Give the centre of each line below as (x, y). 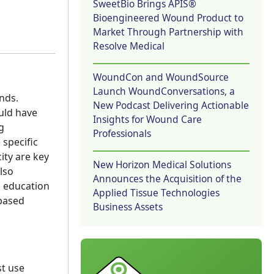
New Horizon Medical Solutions (162, 164)
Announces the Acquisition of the (167, 178)
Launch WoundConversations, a (164, 91)
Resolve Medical (129, 46)
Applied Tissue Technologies (156, 192)
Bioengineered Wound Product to (168, 17)
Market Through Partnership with (168, 31)
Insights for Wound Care (147, 119)
